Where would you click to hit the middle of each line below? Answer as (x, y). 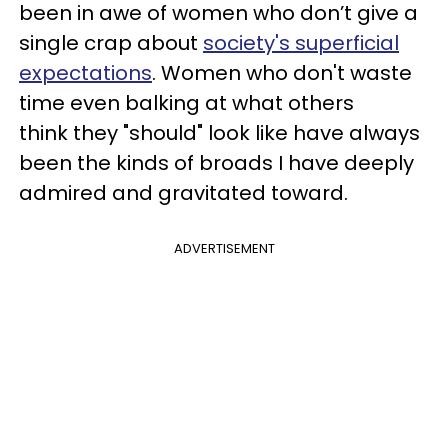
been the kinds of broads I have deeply (216, 162)
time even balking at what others (186, 102)
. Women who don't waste (282, 72)
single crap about (111, 42)
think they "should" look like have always (219, 132)
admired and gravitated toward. (183, 192)
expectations (85, 72)
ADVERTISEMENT (224, 248)
